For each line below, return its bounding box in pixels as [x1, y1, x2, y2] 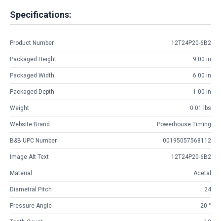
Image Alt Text [10, 153, 49, 161]
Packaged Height [10, 56, 56, 63]
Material [10, 170, 32, 177]
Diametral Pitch [10, 186, 52, 193]
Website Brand [10, 121, 50, 128]
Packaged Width [10, 72, 54, 79]
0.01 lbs [190, 105, 211, 112]
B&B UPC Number [10, 137, 57, 145]
